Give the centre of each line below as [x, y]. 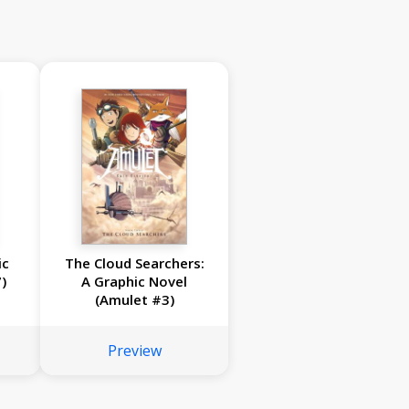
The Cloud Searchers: [134, 263]
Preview [134, 351]
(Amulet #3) [134, 300]
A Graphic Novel [135, 282]
